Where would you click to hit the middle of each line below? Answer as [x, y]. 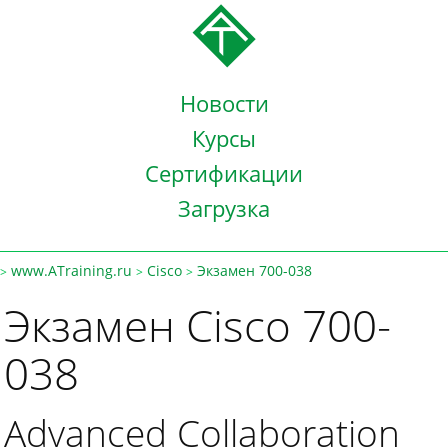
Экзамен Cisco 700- [197, 325]
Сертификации [224, 173]
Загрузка [224, 208]
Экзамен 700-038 [254, 270]
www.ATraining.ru [71, 270]
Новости [224, 103]
